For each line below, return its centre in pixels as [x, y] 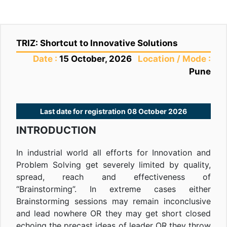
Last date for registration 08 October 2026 [113, 111]
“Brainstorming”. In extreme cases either [113, 189]
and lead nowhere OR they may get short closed [113, 214]
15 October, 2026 [96, 59]
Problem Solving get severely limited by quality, [113, 165]
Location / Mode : [172, 59]
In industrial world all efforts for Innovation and [113, 153]
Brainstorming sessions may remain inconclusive [113, 201]
